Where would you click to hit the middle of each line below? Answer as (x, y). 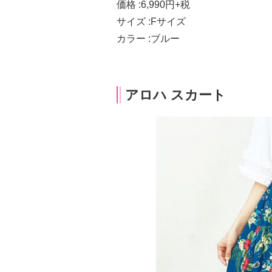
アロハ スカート (175, 95)
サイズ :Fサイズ (151, 21)
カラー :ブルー (148, 38)
